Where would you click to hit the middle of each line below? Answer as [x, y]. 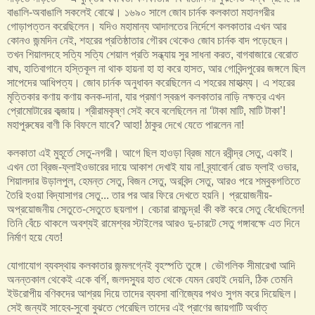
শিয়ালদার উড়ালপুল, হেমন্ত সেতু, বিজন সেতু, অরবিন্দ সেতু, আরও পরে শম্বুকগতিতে [154, 181]
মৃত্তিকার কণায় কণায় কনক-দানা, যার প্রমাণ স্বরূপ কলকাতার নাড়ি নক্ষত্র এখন [146, 97]
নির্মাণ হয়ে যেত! [35, 238]
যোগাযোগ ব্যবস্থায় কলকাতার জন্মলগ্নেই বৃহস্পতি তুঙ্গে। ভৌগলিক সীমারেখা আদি [151, 266]
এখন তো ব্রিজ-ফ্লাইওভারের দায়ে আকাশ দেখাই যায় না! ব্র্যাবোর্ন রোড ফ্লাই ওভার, [153, 167]
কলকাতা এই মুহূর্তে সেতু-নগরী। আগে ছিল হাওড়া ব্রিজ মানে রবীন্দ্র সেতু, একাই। [151, 153]
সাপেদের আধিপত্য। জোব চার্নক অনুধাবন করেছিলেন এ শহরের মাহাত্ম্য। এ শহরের [151, 83]
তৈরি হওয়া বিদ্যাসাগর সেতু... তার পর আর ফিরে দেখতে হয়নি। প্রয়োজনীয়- [140, 195]
